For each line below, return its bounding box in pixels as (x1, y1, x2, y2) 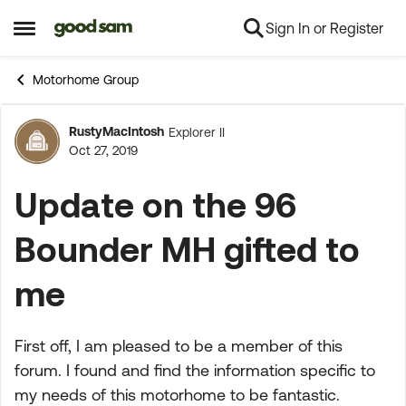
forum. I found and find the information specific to (14, 361, 375, 380)
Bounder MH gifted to (14, 229, 360, 268)
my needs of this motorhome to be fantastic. (14, 385, 340, 404)
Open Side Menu (13, 25, 135, 44)
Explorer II (169, 124, 225, 140)
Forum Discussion (3, 128, 343, 175)
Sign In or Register (266, 20, 383, 36)
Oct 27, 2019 (69, 143, 138, 158)
